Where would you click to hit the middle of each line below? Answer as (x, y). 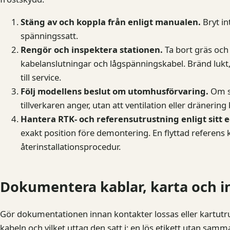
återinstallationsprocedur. (71, 147)
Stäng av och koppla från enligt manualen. (111, 22)
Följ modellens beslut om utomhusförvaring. (114, 91)
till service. (41, 77)
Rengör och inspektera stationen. (92, 50)
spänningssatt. (49, 36)
